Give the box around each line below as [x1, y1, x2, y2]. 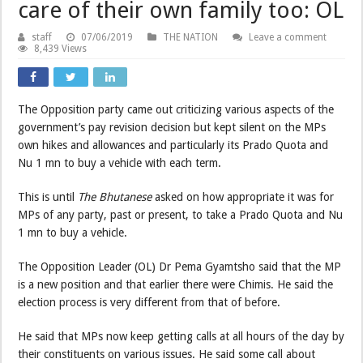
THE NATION [163, 31, 219, 43]
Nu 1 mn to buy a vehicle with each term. [18, 156, 222, 169]
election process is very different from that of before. [18, 295, 281, 309]
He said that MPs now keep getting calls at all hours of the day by [18, 329, 345, 343]
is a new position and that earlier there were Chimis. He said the [18, 277, 334, 291]
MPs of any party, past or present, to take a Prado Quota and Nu [18, 207, 344, 221]
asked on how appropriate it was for [152, 190, 335, 203]
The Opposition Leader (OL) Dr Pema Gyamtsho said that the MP [18, 259, 342, 273]
